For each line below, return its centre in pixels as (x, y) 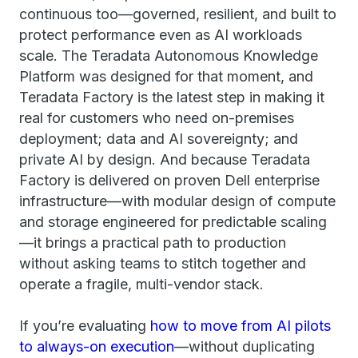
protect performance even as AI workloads (161, 35)
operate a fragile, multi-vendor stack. (141, 284)
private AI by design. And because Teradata (165, 159)
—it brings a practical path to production (153, 243)
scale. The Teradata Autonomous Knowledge (169, 56)
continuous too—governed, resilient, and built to (178, 14)
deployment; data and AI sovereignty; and (159, 139)
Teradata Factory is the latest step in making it (172, 97)
